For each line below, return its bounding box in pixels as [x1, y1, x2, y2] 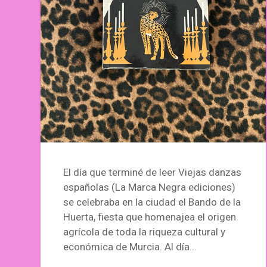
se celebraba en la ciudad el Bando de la [63, 195, 241, 208]
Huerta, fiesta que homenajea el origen [63, 210, 237, 223]
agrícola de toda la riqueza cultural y [63, 225, 226, 238]
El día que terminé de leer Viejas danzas [63, 166, 242, 178]
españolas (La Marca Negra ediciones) [63, 181, 236, 193]
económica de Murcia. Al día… [63, 240, 197, 253]
